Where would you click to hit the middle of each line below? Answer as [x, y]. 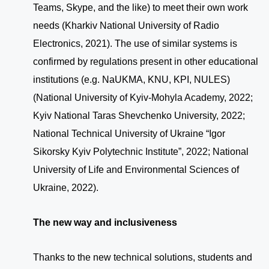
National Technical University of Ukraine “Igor [129, 134]
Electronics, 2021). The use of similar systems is [135, 44]
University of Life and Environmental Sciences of [136, 170]
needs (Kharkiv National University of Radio [126, 26]
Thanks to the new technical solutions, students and [143, 258]
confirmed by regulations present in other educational [146, 62]
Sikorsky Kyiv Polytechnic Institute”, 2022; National [141, 152]
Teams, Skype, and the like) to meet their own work [141, 8]
